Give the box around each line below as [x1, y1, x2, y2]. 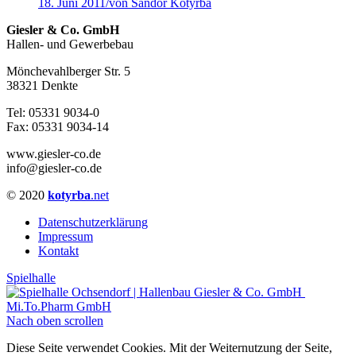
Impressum [38, 230, 93, 244]
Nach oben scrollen [6, 314, 103, 328]
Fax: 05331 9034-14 [6, 120, 109, 134]
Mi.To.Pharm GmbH [6, 300, 111, 314]
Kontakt [38, 244, 79, 258]
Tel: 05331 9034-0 [6, 106, 99, 120]
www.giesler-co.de [6, 147, 101, 161]
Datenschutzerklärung [38, 215, 148, 230]
